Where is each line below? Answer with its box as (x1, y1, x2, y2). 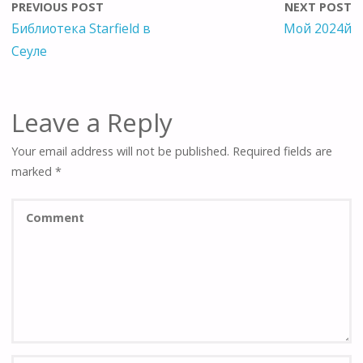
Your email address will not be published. (11, 143, 230, 159)
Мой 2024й (283, 19, 352, 37)
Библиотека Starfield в (11, 19, 152, 37)
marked (11, 163, 56, 179)
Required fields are (233, 143, 333, 159)
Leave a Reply (11, 104, 173, 139)
